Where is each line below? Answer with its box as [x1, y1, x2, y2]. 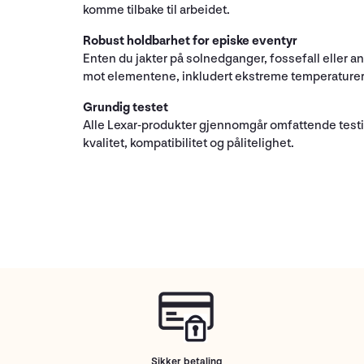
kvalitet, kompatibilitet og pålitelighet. [83, 135, 294, 151]
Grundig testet [83, 99, 168, 115]
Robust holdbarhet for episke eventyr [83, 32, 297, 49]
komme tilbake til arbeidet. [83, 2, 230, 18]
